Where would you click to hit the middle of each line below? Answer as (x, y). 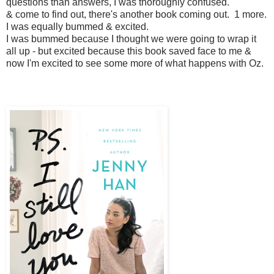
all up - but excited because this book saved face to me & (129, 51)
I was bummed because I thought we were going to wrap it (131, 39)
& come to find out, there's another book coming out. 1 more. (136, 15)
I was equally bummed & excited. (77, 27)
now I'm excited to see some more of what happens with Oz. (135, 64)
